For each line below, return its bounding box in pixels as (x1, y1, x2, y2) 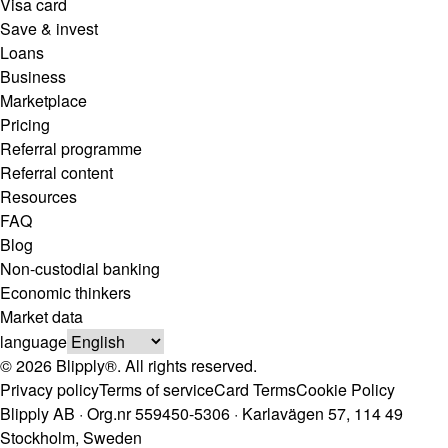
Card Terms (214, 378, 296, 401)
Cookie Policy (296, 378, 395, 401)
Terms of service (99, 378, 214, 401)
